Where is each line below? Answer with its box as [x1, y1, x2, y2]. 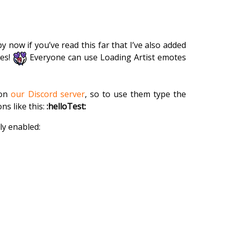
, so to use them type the [84, 88, 187, 100]
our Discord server [11, 88, 85, 100]
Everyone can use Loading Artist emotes [27, 52, 186, 63]
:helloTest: [47, 101, 86, 112]
